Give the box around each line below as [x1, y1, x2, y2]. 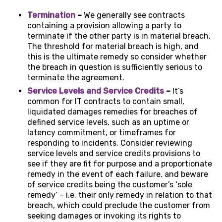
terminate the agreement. [27, 73, 124, 83]
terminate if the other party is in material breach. [27, 31, 211, 41]
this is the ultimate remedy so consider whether [27, 52, 207, 62]
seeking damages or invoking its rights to [27, 211, 181, 221]
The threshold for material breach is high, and [27, 42, 199, 52]
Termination [27, 10, 75, 20]
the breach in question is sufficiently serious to [27, 62, 202, 72]
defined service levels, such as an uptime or [27, 117, 189, 127]
